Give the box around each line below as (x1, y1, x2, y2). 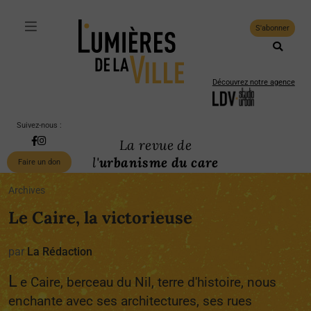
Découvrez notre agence (212, 78, 295, 87)
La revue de (119, 137, 192, 153)
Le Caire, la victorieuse (8, 207, 192, 228)
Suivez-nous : (16, 121, 62, 130)
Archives (8, 185, 45, 196)
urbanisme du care (99, 154, 219, 171)
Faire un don (17, 158, 60, 167)
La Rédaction (27, 245, 92, 258)
